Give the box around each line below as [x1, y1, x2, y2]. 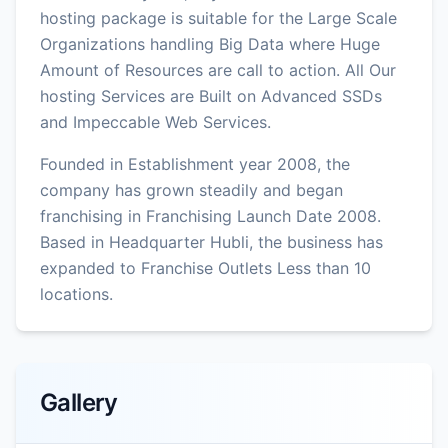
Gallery [40, 387, 118, 417]
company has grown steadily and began [40, 179, 343, 200]
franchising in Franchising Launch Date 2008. [40, 205, 381, 226]
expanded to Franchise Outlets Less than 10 [40, 257, 371, 278]
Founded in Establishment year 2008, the [40, 153, 350, 174]
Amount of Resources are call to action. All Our [40, 59, 396, 80]
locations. [40, 283, 113, 304]
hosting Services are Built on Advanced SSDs [40, 85, 382, 106]
